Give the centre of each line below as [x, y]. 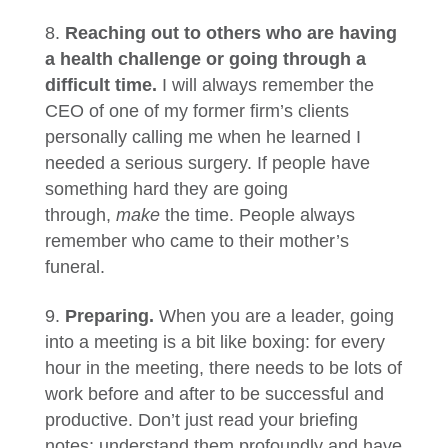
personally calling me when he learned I [202, 137]
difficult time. [103, 85]
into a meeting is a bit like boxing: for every [214, 342]
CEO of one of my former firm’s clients [196, 111]
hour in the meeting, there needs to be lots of [223, 368]
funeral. [74, 267]
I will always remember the [267, 85]
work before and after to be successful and [214, 394]
